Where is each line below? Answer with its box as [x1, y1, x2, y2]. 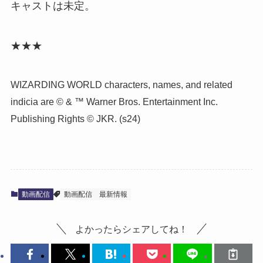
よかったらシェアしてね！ [75, 223, 188, 234]
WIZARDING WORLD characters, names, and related [10, 79, 232, 90]
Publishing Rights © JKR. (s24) [10, 113, 140, 124]
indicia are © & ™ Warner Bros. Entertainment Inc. [10, 96, 218, 107]
